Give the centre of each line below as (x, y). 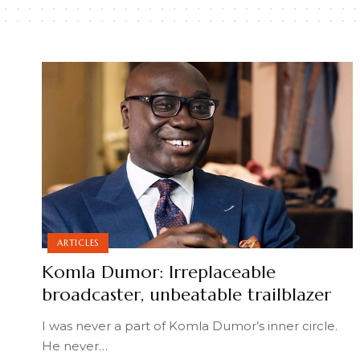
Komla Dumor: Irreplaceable (159, 272)
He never (70, 346)
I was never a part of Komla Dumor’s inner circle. (190, 325)
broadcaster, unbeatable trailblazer (186, 294)
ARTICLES (78, 242)
